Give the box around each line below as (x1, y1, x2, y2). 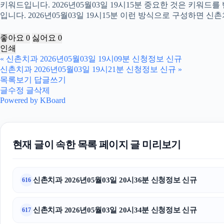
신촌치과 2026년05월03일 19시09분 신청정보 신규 (6, 54, 182, 63)
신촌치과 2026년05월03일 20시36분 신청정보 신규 (33, 175, 197, 184)
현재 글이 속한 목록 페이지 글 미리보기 (12, 139, 181, 150)
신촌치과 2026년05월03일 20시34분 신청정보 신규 (33, 205, 197, 214)
